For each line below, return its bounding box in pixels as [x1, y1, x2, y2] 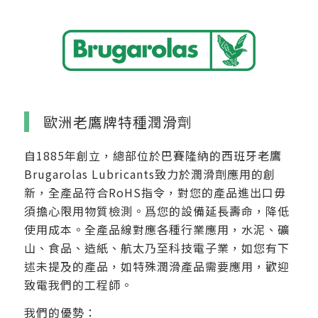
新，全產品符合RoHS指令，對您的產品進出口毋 [23, 183, 286, 201]
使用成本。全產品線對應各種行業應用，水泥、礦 [23, 220, 290, 238]
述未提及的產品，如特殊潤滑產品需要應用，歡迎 [23, 257, 290, 275]
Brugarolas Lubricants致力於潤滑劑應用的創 [23, 165, 275, 182]
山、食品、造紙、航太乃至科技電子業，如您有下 [23, 238, 290, 256]
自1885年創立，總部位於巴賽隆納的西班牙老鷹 [23, 146, 282, 164]
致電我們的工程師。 [23, 275, 133, 293]
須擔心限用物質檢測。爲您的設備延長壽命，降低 [23, 202, 290, 219]
